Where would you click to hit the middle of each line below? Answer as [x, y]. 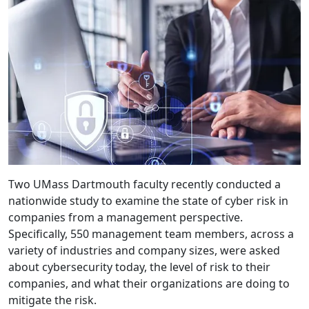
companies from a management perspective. [126, 218]
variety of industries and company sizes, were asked [144, 251]
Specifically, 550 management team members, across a [151, 234]
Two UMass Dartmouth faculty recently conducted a [144, 185]
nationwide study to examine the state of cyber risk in [148, 201]
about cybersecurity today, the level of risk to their [139, 267]
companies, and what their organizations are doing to [149, 284]
